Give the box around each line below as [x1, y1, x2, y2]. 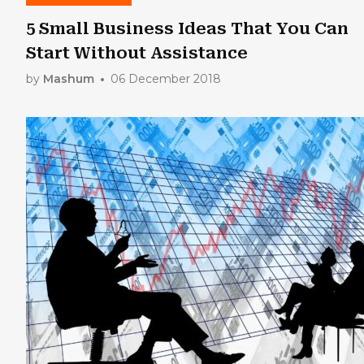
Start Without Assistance [26, 42, 248, 63]
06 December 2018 [110, 71, 221, 86]
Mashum [43, 71, 94, 86]
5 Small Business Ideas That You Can [26, 18, 349, 38]
